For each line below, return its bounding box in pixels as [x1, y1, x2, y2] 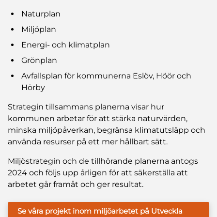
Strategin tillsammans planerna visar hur [8, 102, 164, 111]
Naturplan [21, 9, 61, 18]
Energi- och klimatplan [21, 40, 110, 49]
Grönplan [21, 55, 57, 65]
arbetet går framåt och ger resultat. [8, 179, 143, 189]
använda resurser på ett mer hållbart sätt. [8, 137, 168, 146]
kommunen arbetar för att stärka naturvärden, [8, 113, 187, 123]
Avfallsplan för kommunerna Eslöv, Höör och [21, 71, 191, 80]
